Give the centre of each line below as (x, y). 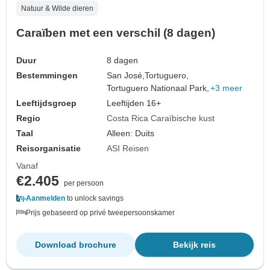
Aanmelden (46, 199)
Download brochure (76, 245)
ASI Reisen (128, 149)
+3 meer (227, 88)
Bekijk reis (194, 245)
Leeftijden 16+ (134, 103)
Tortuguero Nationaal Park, (158, 88)
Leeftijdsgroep (46, 103)
